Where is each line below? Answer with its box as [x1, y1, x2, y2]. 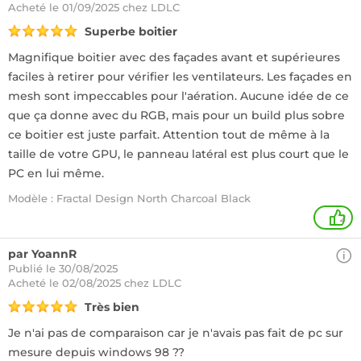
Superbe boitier [85, 24, 177, 39]
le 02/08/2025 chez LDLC [49, 276, 181, 289]
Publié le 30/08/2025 [8, 262, 118, 275]
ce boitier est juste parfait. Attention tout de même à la [8, 127, 330, 142]
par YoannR [8, 247, 77, 261]
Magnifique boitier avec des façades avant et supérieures [8, 50, 340, 64]
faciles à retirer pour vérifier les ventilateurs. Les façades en [8, 69, 352, 84]
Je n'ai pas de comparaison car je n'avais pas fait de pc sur [8, 326, 343, 340]
